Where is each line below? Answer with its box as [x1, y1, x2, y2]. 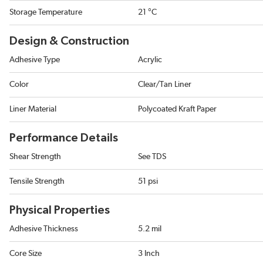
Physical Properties [9, 204, 110, 217]
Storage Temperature [9, 8, 82, 17]
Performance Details [9, 132, 118, 144]
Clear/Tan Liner [138, 80, 191, 89]
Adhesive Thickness [9, 225, 78, 234]
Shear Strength [9, 153, 61, 161]
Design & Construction [9, 35, 129, 48]
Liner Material [9, 105, 56, 114]
